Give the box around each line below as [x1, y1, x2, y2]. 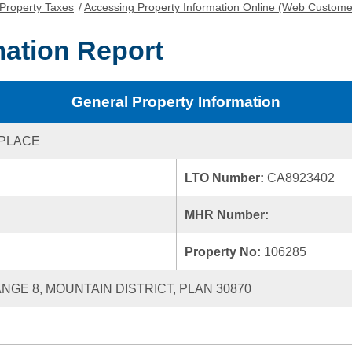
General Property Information [71, 93, 280, 110]
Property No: [185, 245, 264, 258]
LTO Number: [185, 171, 267, 185]
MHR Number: [185, 208, 272, 222]
